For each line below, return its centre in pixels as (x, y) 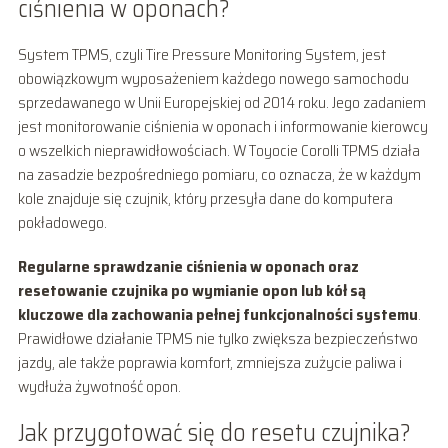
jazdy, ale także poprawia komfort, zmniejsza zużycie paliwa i (209, 362)
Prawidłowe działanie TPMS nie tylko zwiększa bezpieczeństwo (217, 338)
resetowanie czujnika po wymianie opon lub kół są (191, 290)
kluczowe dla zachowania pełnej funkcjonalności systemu (217, 314)
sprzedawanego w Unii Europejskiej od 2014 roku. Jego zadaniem (221, 102)
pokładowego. (62, 222)
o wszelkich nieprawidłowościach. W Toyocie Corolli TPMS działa (218, 150)
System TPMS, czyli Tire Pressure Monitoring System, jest (201, 54)
